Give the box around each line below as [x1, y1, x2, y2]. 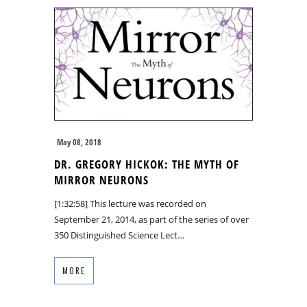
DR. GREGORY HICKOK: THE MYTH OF [54, 156, 239, 172]
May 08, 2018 [57, 136, 101, 148]
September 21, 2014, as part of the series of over [54, 212, 249, 225]
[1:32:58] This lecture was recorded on [54, 197, 206, 210]
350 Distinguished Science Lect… [54, 228, 184, 241]
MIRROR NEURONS [54, 171, 149, 188]
